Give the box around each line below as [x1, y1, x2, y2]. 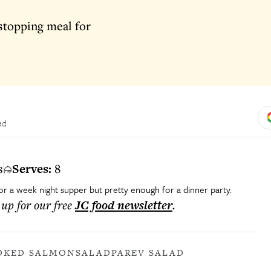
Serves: [12, 160, 51, 177]
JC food [75, 197, 114, 214]
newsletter [114, 197, 172, 214]
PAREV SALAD [111, 246, 184, 259]
